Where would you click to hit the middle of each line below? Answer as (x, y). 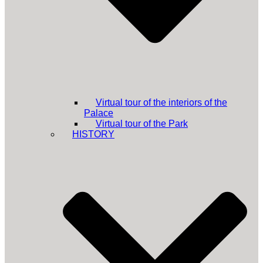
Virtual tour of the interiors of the (161, 102)
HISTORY (93, 134)
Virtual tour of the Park (142, 123)
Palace (99, 113)
